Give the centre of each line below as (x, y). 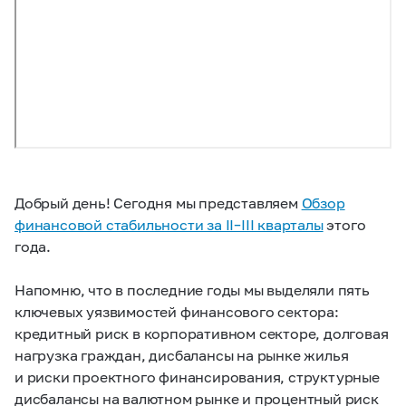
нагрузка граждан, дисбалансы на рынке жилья (182, 355)
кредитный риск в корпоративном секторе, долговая (202, 333)
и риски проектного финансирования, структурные (197, 377)
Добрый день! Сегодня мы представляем (158, 203)
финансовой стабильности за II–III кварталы (169, 224)
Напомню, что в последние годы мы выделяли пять (192, 290)
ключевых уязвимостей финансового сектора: (177, 311)
